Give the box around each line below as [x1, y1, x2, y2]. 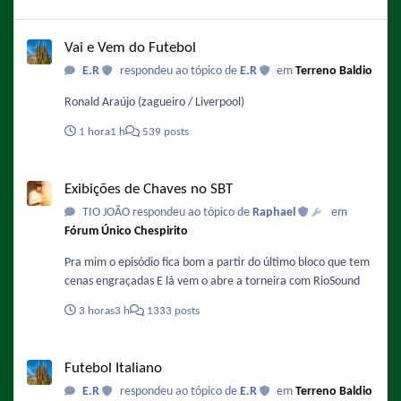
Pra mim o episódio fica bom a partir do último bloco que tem [64, 255, 370, 269]
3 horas [79, 305, 115, 317]
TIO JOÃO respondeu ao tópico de [79, 205, 252, 219]
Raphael [252, 205, 298, 219]
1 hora [79, 126, 110, 138]
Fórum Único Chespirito [64, 224, 188, 238]
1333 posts [144, 305, 200, 317]
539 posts [140, 126, 189, 138]
